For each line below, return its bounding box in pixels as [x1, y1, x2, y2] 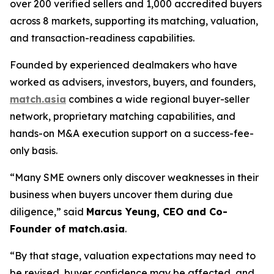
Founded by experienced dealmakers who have [10, 59, 237, 72]
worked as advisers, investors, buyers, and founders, [10, 76, 256, 89]
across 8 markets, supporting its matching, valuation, [10, 15, 258, 28]
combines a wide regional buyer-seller [66, 93, 250, 106]
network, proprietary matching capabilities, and [10, 110, 235, 123]
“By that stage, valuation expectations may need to [10, 250, 256, 262]
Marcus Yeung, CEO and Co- [86, 206, 228, 218]
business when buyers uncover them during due [10, 188, 233, 201]
